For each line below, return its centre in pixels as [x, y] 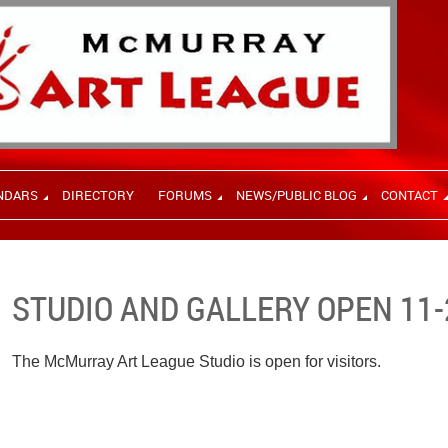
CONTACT [409, 195]
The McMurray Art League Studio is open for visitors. [197, 361]
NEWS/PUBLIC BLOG [296, 195]
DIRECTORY [98, 195]
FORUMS [185, 195]
